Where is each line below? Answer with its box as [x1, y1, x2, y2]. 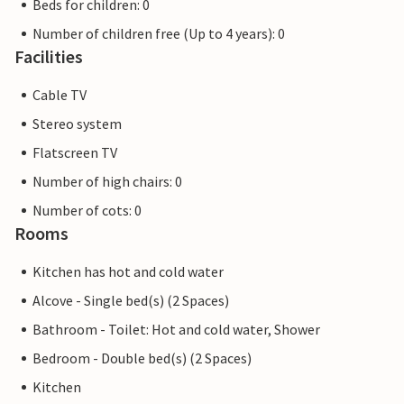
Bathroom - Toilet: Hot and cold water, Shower [32, 320, 320, 339]
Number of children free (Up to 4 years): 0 [32, 24, 285, 43]
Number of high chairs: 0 [32, 172, 182, 191]
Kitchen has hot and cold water [32, 262, 224, 281]
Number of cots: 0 [32, 201, 142, 220]
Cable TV [32, 86, 87, 105]
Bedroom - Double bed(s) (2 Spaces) [32, 349, 252, 368]
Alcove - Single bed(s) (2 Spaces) [32, 291, 229, 310]
